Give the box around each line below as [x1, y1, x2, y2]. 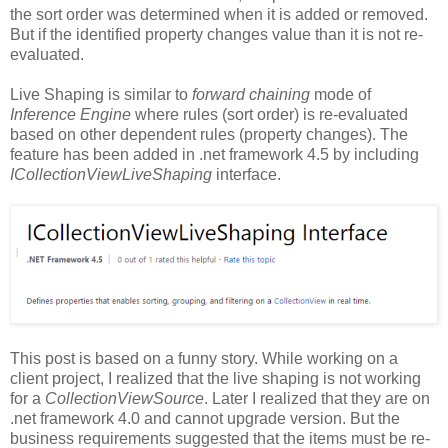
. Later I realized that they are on [204, 390, 430, 408]
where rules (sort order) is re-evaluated [131, 105, 408, 123]
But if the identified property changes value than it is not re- [10, 25, 423, 43]
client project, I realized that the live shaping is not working [10, 370, 421, 388]
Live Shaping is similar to [10, 85, 192, 103]
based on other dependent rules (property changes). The [10, 125, 408, 143]
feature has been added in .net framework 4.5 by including [10, 145, 419, 163]
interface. [216, 165, 281, 183]
